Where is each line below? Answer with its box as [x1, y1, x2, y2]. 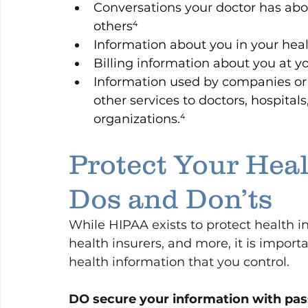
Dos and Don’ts [69, 183, 272, 214]
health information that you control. [69, 254, 289, 270]
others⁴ [93, 19, 138, 34]
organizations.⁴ [93, 111, 186, 127]
